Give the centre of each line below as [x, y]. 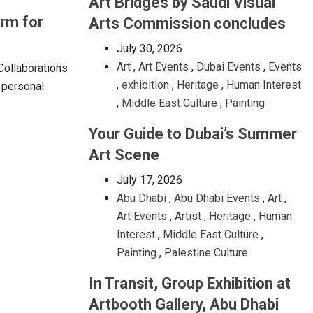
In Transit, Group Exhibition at [190, 283]
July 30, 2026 [150, 49]
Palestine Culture [206, 253]
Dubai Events [228, 67]
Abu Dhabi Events [217, 198]
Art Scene [124, 155]
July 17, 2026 [150, 180]
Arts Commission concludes [187, 23]
